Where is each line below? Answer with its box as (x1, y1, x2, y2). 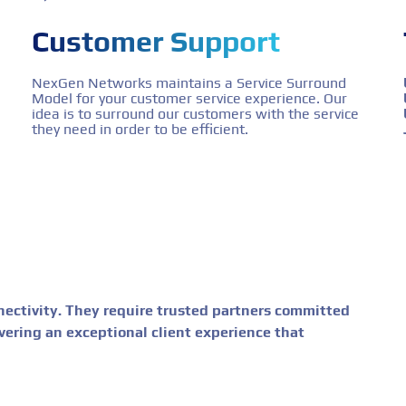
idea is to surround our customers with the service (31, 104, 359, 122)
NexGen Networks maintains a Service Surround (31, 73, 346, 92)
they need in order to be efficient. (31, 120, 248, 138)
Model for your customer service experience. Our (31, 89, 347, 107)
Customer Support (31, 24, 280, 58)
